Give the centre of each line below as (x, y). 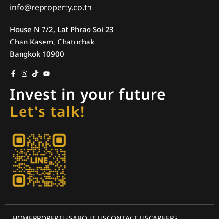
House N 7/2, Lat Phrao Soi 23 (62, 30)
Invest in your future (88, 95)
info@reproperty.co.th (51, 8)
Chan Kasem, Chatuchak (52, 42)
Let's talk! (47, 112)
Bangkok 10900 (37, 54)
